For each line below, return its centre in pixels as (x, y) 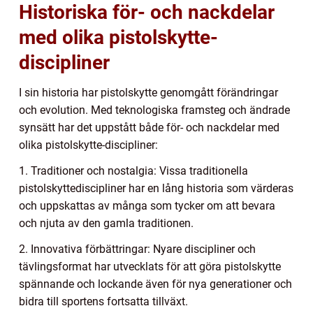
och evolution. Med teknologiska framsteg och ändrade (154, 110)
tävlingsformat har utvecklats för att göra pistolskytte (150, 266)
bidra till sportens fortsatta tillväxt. (103, 301)
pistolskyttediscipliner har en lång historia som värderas (156, 188)
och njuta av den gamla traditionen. (106, 223)
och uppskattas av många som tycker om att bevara (147, 205)
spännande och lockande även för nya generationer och (155, 284)
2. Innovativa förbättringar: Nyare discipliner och (137, 249)
